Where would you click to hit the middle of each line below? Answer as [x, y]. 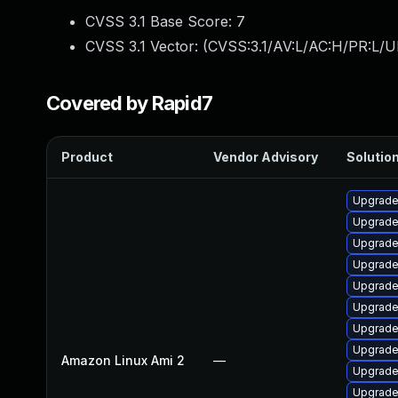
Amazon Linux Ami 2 [123, 360]
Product [87, 157]
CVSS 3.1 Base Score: [161, 21]
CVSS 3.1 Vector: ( [147, 46]
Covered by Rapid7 [130, 103]
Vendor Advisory [266, 157]
